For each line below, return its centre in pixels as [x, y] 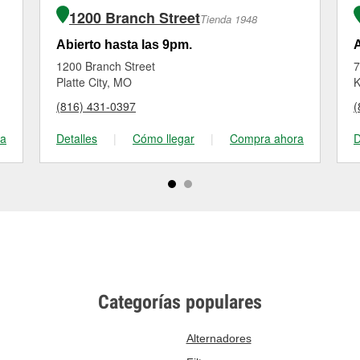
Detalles [77, 138]
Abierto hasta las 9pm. [124, 45]
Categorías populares [180, 302]
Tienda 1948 [228, 19]
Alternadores [219, 338]
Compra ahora [267, 138]
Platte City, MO [94, 82]
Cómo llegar [164, 138]
